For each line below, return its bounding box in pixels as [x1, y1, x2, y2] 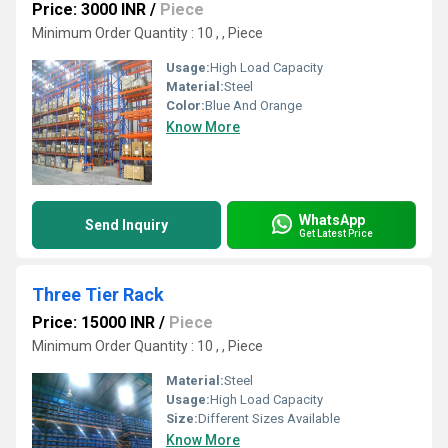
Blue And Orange [205, 98, 302, 113]
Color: [166, 98, 205, 113]
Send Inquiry [85, 217, 168, 233]
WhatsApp [299, 211, 365, 228]
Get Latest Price [299, 227, 373, 239]
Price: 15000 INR [32, 313, 155, 332]
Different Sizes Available [198, 411, 340, 426]
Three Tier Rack [32, 284, 164, 305]
